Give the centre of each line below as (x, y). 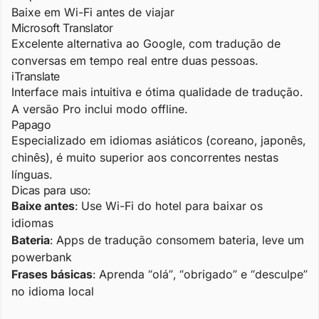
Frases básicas (52, 274)
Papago (31, 125)
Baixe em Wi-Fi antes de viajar (93, 12)
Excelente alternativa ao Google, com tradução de (146, 43)
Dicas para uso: (51, 190)
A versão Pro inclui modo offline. (99, 109)
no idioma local (53, 291)
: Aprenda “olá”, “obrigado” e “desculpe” (200, 274)
